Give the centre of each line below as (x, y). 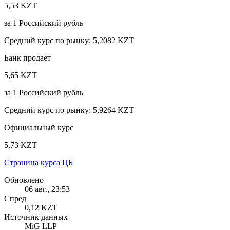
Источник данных (36, 217)
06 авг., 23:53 (47, 189)
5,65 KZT (21, 75)
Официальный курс (39, 127)
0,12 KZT (41, 207)
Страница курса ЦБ (39, 162)
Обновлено (24, 180)
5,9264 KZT (113, 110)
